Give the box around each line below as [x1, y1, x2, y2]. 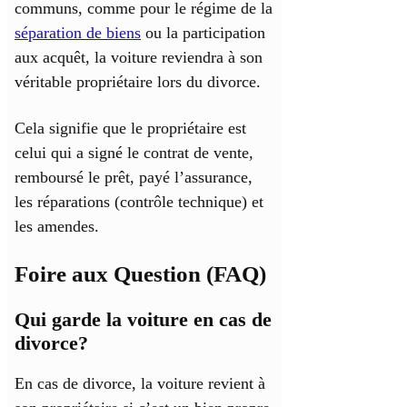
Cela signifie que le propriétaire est [15, 119, 246, 138]
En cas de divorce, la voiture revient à [15, 374, 265, 393]
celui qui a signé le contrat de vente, [15, 144, 253, 163]
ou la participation [141, 24, 265, 43]
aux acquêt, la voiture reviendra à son [15, 48, 263, 67]
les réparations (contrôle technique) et [15, 193, 263, 212]
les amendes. [15, 217, 99, 236]
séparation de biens [15, 24, 141, 43]
